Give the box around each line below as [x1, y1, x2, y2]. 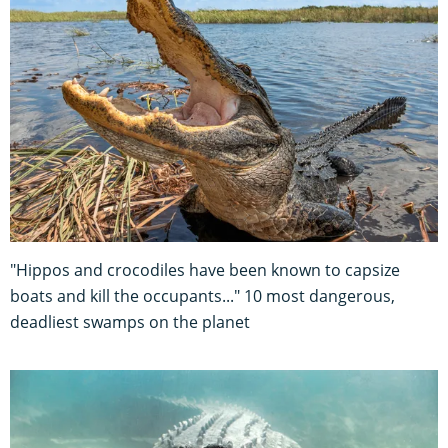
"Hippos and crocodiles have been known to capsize [10, 258, 400, 281]
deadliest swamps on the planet [10, 310, 250, 333]
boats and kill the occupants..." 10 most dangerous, [10, 284, 395, 307]
